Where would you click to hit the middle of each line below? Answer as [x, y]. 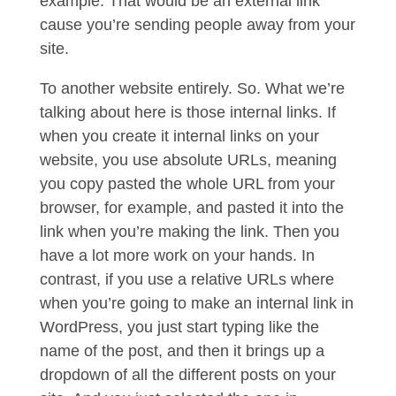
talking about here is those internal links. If [187, 112]
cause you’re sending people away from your [197, 25]
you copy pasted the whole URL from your [187, 184]
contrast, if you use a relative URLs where [187, 279]
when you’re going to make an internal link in [196, 303]
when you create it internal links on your [179, 136]
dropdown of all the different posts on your [187, 375]
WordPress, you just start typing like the [179, 327]
